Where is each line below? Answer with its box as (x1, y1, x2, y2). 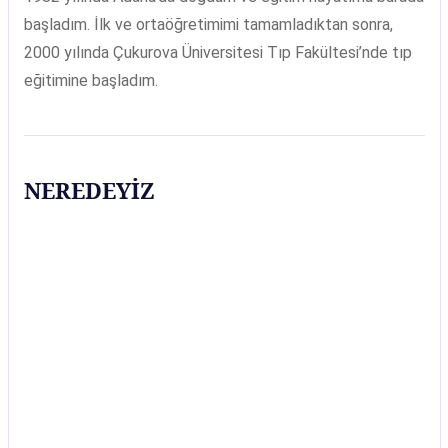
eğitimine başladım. (23, 71, 158, 90)
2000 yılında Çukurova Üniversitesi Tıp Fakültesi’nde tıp (23, 43, 412, 62)
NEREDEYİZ (23, 175, 155, 205)
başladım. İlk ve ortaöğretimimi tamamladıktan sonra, (23, 15, 393, 34)
